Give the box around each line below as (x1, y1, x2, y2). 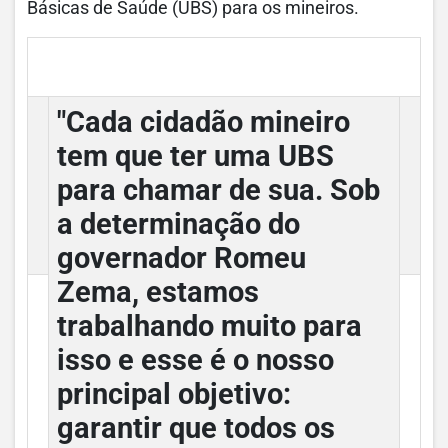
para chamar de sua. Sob (57, 172, 380, 207)
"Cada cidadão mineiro (57, 104, 350, 139)
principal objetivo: (57, 376, 291, 411)
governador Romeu (57, 240, 306, 275)
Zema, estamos (57, 274, 259, 309)
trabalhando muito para (57, 308, 362, 343)
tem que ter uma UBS (57, 138, 334, 173)
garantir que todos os (57, 410, 335, 445)
